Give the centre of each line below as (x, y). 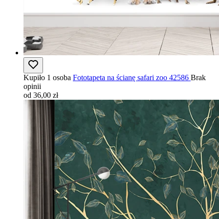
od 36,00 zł (41, 95)
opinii (32, 86)
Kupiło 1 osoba (47, 77)
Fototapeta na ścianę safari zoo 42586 (131, 77)
